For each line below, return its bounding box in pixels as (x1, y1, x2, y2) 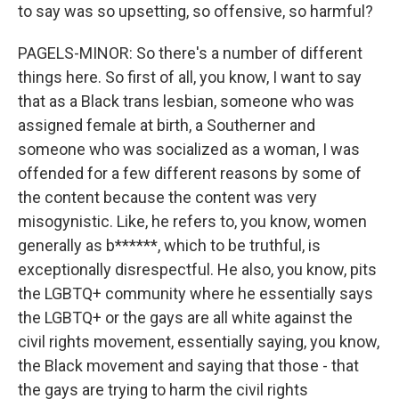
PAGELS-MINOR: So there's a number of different (18, 44, 362, 62)
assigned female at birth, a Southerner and (18, 116, 315, 134)
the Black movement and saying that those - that (18, 356, 359, 375)
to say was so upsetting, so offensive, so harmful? (18, 2, 373, 20)
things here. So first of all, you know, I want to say (18, 68, 362, 86)
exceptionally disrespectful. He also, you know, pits (18, 260, 377, 279)
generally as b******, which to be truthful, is (18, 236, 321, 255)
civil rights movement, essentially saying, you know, (18, 332, 379, 351)
